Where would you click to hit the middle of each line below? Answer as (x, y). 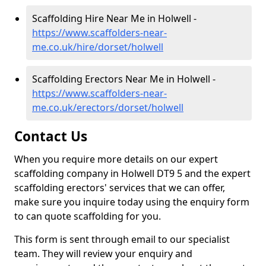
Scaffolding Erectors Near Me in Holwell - (124, 79)
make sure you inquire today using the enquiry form (132, 202)
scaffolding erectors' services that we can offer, (120, 188)
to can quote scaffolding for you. (88, 216)
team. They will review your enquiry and (103, 254)
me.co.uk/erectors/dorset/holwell (108, 107)
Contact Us (51, 136)
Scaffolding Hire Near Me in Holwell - (114, 18)
